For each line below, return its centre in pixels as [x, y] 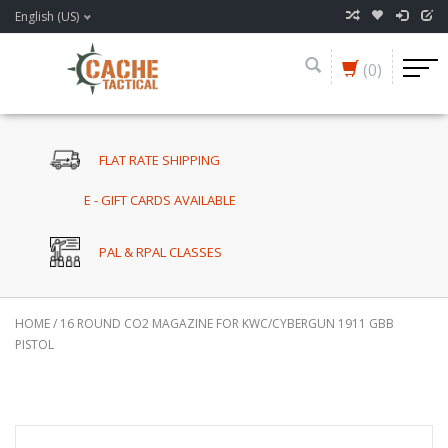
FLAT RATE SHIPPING [160, 159]
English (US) [47, 16]
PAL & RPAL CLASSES [161, 252]
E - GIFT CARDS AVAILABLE [160, 200]
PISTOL [34, 345]
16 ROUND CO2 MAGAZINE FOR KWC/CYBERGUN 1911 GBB [227, 324]
